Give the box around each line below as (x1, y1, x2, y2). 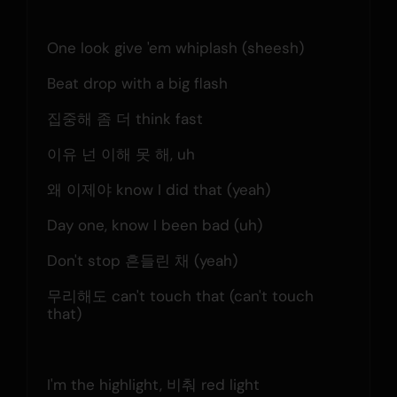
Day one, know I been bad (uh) (46, 214, 262, 235)
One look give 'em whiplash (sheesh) (46, 37, 304, 58)
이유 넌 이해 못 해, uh (46, 144, 195, 164)
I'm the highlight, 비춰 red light (46, 374, 260, 394)
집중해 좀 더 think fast (46, 108, 203, 128)
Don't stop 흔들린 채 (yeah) (46, 250, 237, 270)
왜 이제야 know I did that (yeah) (46, 179, 270, 199)
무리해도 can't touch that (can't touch (46, 285, 314, 306)
